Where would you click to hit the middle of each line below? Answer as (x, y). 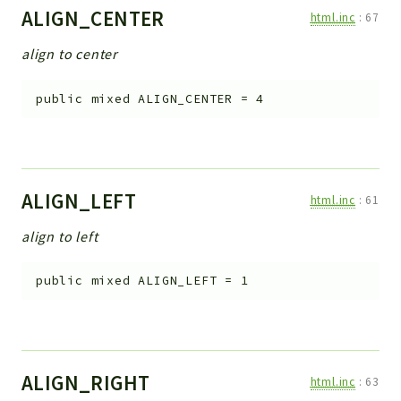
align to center (70, 54)
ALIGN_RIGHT (88, 383)
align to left (60, 236)
